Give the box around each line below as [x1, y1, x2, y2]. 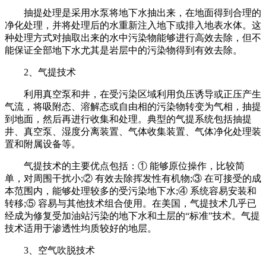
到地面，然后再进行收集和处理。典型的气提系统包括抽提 [5, 113, 252, 124]
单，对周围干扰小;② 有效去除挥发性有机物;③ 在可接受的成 [5, 173, 261, 183]
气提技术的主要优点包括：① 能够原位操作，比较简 [5, 160, 245, 171]
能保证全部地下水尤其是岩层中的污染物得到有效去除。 [5, 45, 242, 55]
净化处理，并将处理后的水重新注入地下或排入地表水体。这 [5, 20, 261, 30]
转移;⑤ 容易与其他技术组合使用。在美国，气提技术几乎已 [5, 198, 256, 208]
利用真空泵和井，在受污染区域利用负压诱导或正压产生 [5, 88, 261, 99]
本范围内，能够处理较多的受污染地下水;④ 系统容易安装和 [5, 185, 256, 196]
